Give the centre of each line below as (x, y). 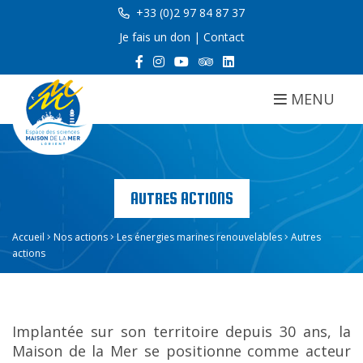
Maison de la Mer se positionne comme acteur (181, 351)
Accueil (28, 237)
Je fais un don (154, 37)
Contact (224, 37)
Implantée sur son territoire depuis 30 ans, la (181, 331)
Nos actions (81, 237)
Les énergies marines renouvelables (199, 237)
